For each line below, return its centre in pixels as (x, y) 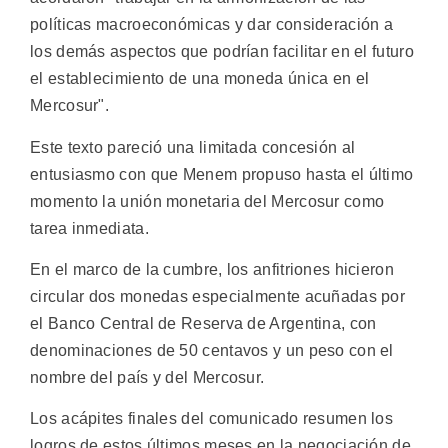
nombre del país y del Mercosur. (147, 378)
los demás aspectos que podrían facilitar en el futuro (222, 52)
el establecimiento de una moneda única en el (200, 79)
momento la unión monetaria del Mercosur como (207, 201)
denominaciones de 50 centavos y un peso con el (212, 351)
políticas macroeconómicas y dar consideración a (212, 25)
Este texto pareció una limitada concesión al (193, 147)
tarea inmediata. (89, 228)
